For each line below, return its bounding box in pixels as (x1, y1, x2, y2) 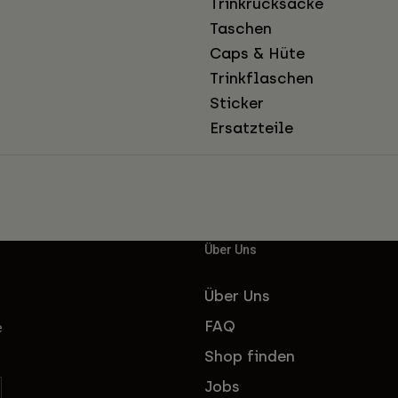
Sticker (210, 93, 264, 112)
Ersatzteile (210, 118, 293, 137)
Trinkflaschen (210, 68, 314, 87)
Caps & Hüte (210, 44, 305, 62)
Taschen (210, 19, 272, 37)
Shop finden (204, 346, 295, 365)
